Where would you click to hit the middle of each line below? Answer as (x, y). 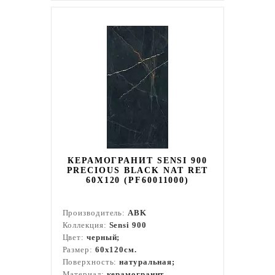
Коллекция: (86, 225)
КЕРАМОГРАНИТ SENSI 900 (137, 161)
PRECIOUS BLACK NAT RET (137, 170)
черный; (103, 237)
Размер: (79, 250)
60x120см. (116, 250)
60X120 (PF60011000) (137, 180)
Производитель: (95, 213)
